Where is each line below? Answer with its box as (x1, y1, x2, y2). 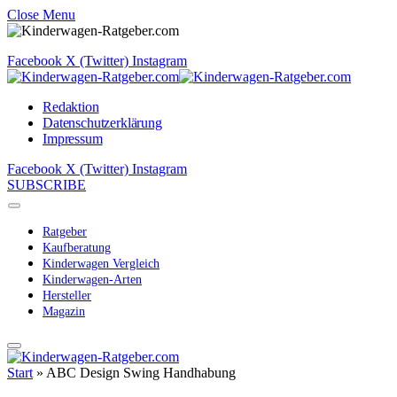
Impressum (43, 131, 103, 146)
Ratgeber (43, 225, 87, 238)
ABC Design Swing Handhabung (46, 365, 236, 380)
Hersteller (43, 289, 91, 302)
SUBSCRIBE (7, 177, 86, 192)
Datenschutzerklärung (43, 115, 162, 130)
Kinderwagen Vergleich (43, 257, 160, 270)
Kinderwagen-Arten (43, 273, 142, 286)
